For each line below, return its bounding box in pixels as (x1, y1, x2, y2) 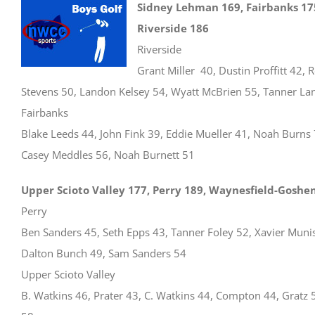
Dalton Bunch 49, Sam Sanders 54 (21, 246, 186, 260)
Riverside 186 (137, 21, 209, 35)
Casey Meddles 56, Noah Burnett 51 (21, 148, 195, 162)
